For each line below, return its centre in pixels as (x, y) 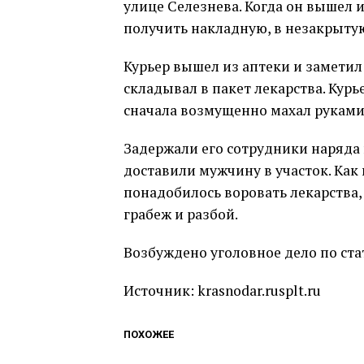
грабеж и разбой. (181, 214)
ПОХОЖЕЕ (149, 334)
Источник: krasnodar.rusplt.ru (222, 290)
